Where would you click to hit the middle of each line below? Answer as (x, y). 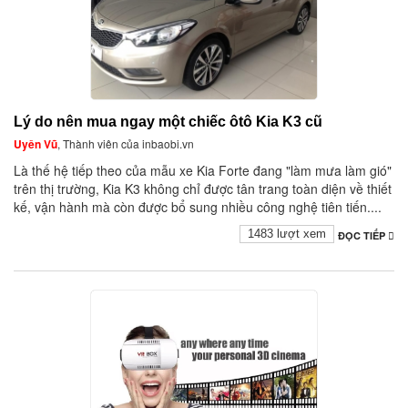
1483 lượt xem (287, 234)
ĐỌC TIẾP (363, 236)
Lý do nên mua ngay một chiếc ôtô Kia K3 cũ (168, 122)
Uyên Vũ (36, 144)
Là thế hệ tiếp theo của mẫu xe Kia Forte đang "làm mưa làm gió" (203, 171)
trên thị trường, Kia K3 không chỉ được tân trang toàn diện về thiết (203, 189)
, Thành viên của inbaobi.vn (126, 144)
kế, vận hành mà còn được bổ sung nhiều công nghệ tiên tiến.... (198, 207)
